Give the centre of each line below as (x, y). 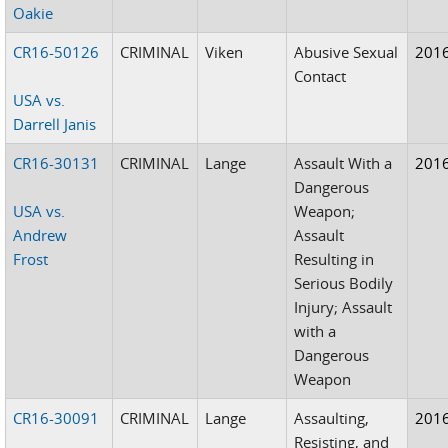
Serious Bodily (344, 282)
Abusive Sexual (346, 51)
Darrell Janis (55, 123)
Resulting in (334, 258)
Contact (320, 75)
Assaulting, (332, 417)
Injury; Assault (343, 306)
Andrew (40, 234)
